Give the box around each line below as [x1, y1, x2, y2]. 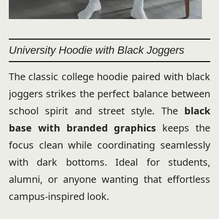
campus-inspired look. [8, 189, 109, 203]
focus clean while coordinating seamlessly [8, 138, 211, 152]
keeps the [156, 121, 211, 134]
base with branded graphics [8, 121, 156, 134]
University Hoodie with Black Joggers [8, 44, 184, 56]
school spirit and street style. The [8, 104, 185, 117]
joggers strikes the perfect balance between [8, 87, 211, 100]
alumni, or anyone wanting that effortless [8, 172, 211, 186]
